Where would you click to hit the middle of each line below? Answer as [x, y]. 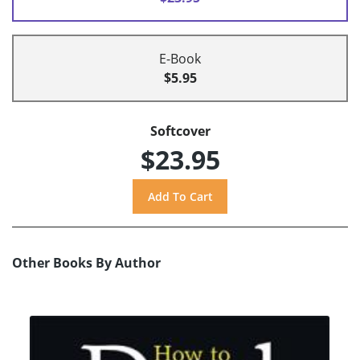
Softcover [180, 131]
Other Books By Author [86, 263]
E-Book [180, 59]
